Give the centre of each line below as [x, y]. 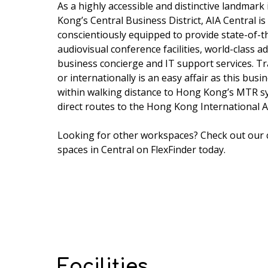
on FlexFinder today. [180, 150]
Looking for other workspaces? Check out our [162, 135]
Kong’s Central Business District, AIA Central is [162, 20]
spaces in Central [96, 150]
